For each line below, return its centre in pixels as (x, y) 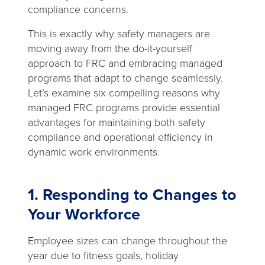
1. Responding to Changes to (132, 195)
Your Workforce (84, 214)
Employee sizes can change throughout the (127, 241)
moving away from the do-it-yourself (110, 49)
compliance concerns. (78, 9)
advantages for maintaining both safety (117, 122)
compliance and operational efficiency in (120, 137)
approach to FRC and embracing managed (125, 63)
